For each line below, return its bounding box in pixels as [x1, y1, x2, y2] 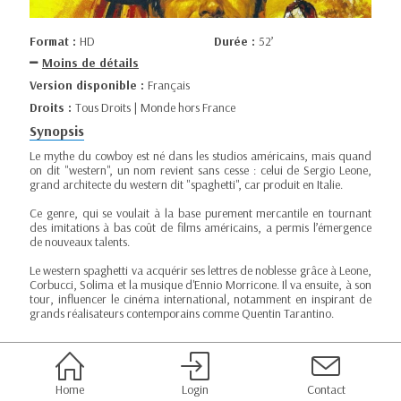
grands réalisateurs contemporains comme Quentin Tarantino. [30, 305, 334, 321]
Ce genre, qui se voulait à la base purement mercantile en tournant [30, 205, 371, 221]
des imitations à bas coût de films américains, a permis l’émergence [30, 219, 371, 235]
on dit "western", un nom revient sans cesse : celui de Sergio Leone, [30, 162, 371, 178]
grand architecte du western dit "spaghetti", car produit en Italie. [30, 176, 343, 192]
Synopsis [30, 121, 84, 140]
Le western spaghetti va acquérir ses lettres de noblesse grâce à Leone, [30, 262, 371, 278]
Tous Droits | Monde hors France [75, 98, 235, 115]
